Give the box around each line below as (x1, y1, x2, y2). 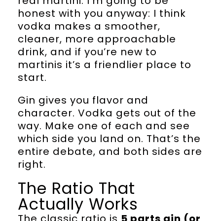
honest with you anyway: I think (17, 6, 186, 21)
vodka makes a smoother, (17, 19, 160, 34)
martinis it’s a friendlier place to (17, 58, 191, 72)
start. (17, 71, 47, 85)
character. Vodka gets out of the (17, 106, 196, 120)
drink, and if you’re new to (17, 45, 157, 59)
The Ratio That (17, 177, 135, 200)
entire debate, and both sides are (17, 145, 202, 159)
